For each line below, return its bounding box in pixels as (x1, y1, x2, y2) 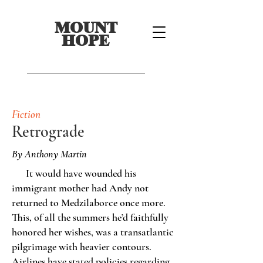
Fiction (12, 107, 41, 121)
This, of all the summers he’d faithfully (12, 211, 168, 224)
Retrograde (12, 122, 85, 141)
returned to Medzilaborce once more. (12, 196, 166, 209)
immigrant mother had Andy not (12, 181, 149, 194)
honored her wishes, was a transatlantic (12, 225, 174, 238)
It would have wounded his (12, 167, 136, 180)
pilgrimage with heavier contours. (12, 240, 151, 253)
